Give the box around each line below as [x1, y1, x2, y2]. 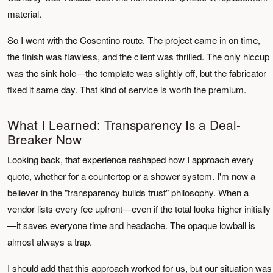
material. [7, 7, 41, 20]
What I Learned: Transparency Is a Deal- [7, 115, 241, 133]
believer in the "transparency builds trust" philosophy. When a [7, 186, 249, 199]
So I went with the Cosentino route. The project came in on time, [7, 34, 260, 46]
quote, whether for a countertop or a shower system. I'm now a [7, 169, 255, 182]
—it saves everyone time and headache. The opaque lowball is [7, 219, 255, 232]
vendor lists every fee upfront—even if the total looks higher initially [7, 202, 271, 215]
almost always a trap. [7, 235, 92, 248]
